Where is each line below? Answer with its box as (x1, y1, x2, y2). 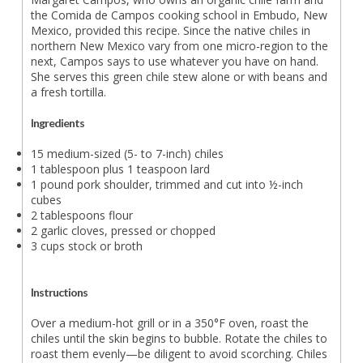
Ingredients (30, 116, 84, 130)
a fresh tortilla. (30, 84, 106, 100)
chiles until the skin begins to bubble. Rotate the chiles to (30, 331, 327, 346)
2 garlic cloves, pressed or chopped (30, 223, 216, 238)
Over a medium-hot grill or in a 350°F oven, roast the (30, 315, 309, 331)
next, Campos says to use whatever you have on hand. (30, 53, 318, 69)
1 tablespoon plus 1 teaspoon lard (30, 161, 210, 177)
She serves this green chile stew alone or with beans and (30, 69, 327, 84)
